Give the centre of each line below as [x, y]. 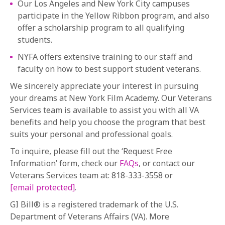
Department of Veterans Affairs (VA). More [90, 216]
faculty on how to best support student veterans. [109, 69]
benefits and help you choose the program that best [108, 122]
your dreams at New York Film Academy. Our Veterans [111, 98]
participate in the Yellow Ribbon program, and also [114, 16]
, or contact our [167, 163]
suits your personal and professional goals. [91, 134]
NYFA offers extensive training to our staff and [105, 57]
